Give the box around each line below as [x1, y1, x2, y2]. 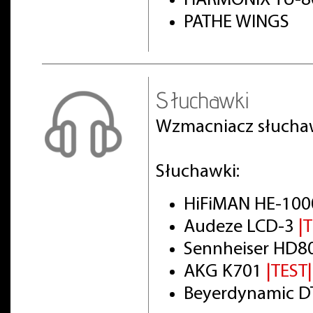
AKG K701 [184, 262, 266, 282]
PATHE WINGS [184, 13, 289, 33]
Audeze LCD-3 [184, 217, 298, 237]
